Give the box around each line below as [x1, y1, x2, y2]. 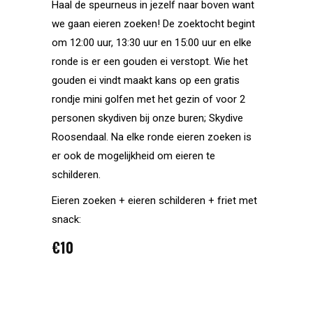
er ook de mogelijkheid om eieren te [52, 150, 215, 163]
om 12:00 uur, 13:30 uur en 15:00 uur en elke [52, 36, 252, 50]
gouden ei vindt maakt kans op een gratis [52, 74, 240, 87]
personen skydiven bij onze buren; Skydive [52, 112, 243, 125]
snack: [52, 213, 81, 226]
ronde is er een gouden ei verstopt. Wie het [52, 55, 248, 68]
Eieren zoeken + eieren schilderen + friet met [52, 194, 257, 208]
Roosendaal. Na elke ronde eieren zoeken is [52, 131, 252, 144]
